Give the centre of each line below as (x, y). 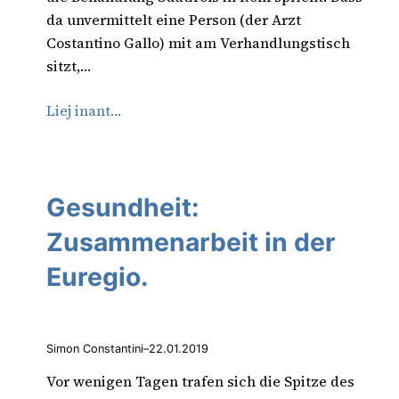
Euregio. (97, 277)
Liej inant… (84, 110)
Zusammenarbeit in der (191, 243)
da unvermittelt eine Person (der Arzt (174, 19)
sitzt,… (69, 65)
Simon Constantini (95, 348)
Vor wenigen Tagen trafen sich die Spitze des (200, 381)
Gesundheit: (122, 208)
